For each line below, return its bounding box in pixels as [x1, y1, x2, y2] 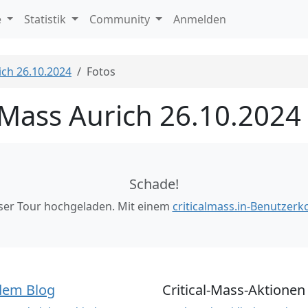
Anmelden [173, 12, 226, 27]
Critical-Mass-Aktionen [162, 280, 305, 299]
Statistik [24, 12, 69, 27]
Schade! [129, 175, 179, 193]
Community [89, 12, 153, 27]
